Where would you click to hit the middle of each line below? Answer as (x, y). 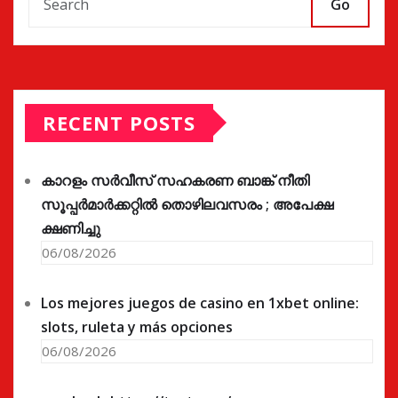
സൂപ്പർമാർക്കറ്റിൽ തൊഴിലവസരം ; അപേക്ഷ (187, 204)
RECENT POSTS (119, 122)
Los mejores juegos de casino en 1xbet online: (200, 302)
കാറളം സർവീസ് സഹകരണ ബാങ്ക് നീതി (175, 180)
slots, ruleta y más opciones (137, 326)
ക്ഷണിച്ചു (71, 228)
